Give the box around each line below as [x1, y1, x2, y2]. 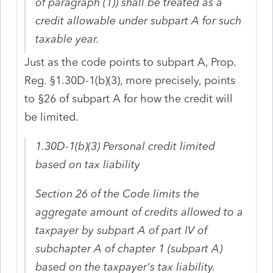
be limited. [24, 110, 79, 124]
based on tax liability [35, 157, 141, 171]
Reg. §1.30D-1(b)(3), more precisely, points [24, 73, 236, 87]
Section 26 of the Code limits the [35, 186, 200, 200]
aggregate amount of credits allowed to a [35, 205, 244, 219]
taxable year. [35, 32, 99, 46]
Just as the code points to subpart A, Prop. [24, 55, 236, 69]
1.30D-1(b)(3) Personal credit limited [35, 139, 216, 153]
